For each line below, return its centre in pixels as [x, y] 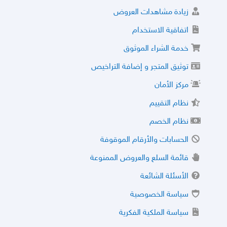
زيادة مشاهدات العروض [151, 12]
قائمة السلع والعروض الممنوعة [139, 158]
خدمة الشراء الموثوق [156, 49]
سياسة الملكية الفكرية [154, 213]
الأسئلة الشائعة [164, 176]
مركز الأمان [172, 85]
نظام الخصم [169, 122]
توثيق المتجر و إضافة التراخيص [140, 67]
